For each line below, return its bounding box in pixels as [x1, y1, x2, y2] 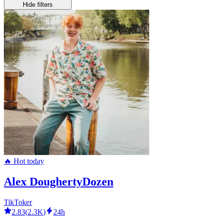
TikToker [4, 198, 32, 207]
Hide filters [23, 1, 53, 9]
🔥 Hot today [4, 157, 44, 166]
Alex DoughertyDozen [4, 175, 113, 188]
